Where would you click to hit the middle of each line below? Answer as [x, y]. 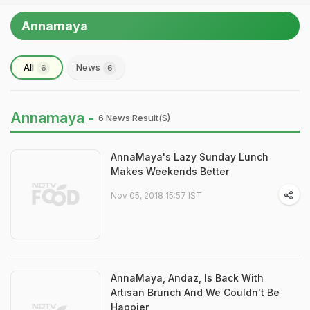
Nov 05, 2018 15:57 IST [156, 195]
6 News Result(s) [134, 118]
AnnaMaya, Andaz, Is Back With [187, 278]
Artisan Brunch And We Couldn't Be [195, 292]
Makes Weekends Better [170, 171]
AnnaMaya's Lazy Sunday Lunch [190, 157]
